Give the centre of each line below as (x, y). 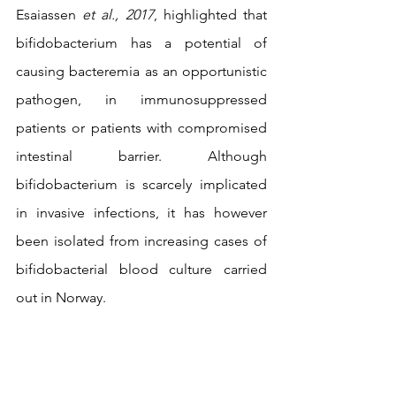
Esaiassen (49, 14)
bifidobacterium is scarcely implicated (141, 184)
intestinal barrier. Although (141, 156)
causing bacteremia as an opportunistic (141, 71)
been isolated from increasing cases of (141, 240)
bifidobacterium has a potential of (141, 42)
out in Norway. (61, 297)
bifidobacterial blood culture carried (141, 269)
